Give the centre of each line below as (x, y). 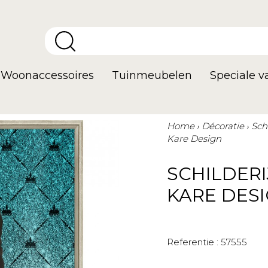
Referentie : (193, 242)
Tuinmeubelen (152, 75)
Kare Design (194, 138)
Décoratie (223, 126)
